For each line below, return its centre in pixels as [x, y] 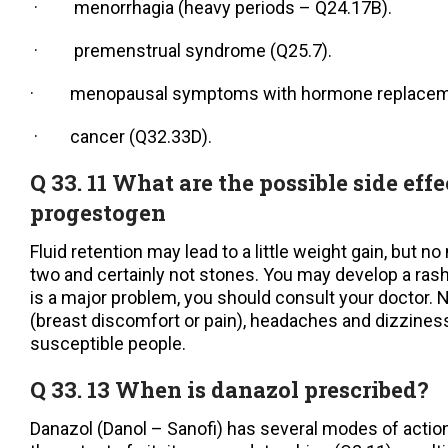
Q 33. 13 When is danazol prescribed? [229, 390]
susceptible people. [108, 344]
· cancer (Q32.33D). [121, 137]
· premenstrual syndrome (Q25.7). [181, 51]
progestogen [98, 213]
